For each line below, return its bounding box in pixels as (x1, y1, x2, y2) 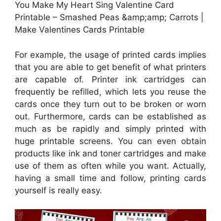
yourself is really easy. (15, 185, 102, 195)
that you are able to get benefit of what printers (15, 62, 206, 72)
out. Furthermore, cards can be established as (15, 111, 206, 121)
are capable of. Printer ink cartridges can (15, 74, 206, 84)
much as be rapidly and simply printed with (15, 123, 206, 134)
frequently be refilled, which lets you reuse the (15, 86, 206, 97)
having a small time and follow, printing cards (15, 173, 206, 183)
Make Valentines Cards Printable (15, 25, 145, 35)
